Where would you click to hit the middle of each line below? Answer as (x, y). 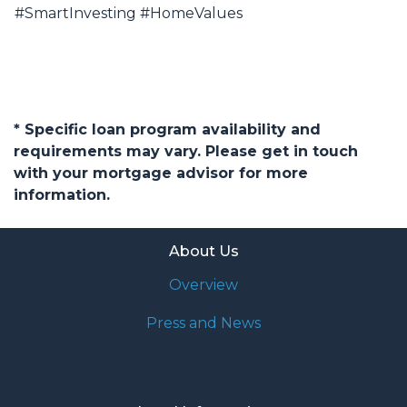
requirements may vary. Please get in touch (186, 152)
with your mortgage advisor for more (161, 174)
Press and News (203, 323)
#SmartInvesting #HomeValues (129, 14)
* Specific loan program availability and (167, 130)
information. (62, 195)
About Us (203, 252)
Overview (203, 285)
